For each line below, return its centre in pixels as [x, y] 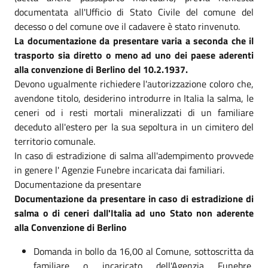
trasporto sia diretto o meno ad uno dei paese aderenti [134, 55]
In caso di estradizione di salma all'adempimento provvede [134, 155]
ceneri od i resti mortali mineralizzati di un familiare [134, 112]
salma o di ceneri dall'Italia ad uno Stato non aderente [134, 213]
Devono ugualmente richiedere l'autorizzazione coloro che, [134, 83]
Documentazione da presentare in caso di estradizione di [134, 198]
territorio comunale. [55, 141]
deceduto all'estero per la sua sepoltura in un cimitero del [134, 127]
